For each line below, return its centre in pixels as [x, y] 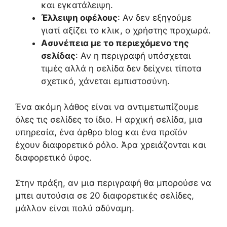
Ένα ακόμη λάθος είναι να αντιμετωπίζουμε [107, 107]
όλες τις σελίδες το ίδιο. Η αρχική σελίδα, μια [109, 119]
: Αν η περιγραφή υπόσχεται [133, 56]
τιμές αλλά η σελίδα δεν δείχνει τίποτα [121, 69]
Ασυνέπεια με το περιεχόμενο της [115, 43]
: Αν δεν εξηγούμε [155, 18]
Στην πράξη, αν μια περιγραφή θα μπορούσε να [113, 183]
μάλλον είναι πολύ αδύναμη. [75, 209]
